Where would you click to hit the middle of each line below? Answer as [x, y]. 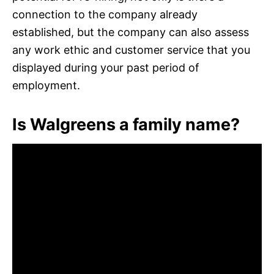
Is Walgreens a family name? [126, 124]
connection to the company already [105, 14]
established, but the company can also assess [131, 32]
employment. [46, 85]
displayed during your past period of [106, 67]
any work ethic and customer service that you [131, 50]
